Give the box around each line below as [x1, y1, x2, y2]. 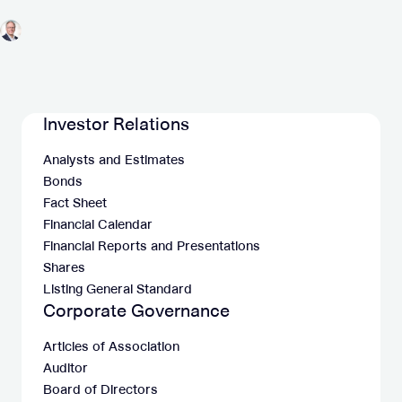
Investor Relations [43, 112, 189, 135]
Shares [43, 258, 85, 276]
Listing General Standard [43, 280, 192, 298]
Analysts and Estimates [43, 151, 185, 169]
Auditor [43, 359, 88, 377]
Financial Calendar [43, 215, 153, 233]
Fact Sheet [43, 194, 107, 212]
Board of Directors [43, 380, 158, 398]
